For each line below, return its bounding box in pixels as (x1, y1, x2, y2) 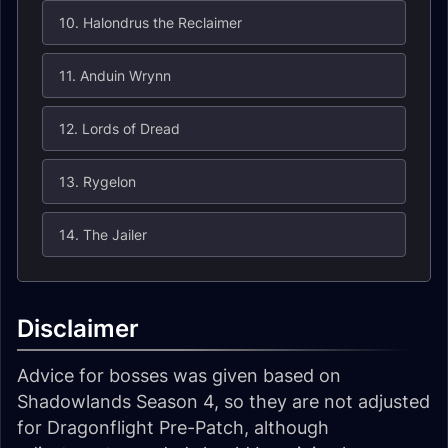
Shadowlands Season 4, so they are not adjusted (17, 391, 430, 412)
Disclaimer (17, 314, 139, 343)
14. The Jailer (59, 226, 147, 243)
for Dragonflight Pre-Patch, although (17, 417, 329, 438)
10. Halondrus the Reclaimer (59, 14, 242, 31)
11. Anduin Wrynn (59, 67, 171, 84)
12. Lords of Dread (59, 120, 180, 137)
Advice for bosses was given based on (17, 365, 341, 386)
